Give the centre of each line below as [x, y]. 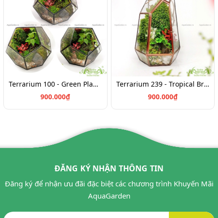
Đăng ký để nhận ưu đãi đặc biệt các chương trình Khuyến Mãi [109, 184]
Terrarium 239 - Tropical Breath [206, 84]
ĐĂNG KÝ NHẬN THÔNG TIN [109, 169]
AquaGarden [109, 196]
